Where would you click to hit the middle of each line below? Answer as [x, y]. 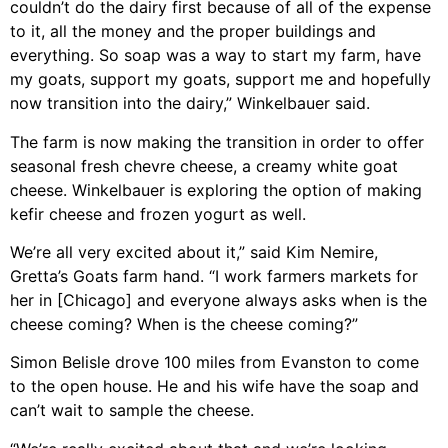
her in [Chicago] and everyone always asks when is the [218, 299]
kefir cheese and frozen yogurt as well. [158, 213]
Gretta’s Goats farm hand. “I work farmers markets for [214, 275]
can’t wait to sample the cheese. [132, 410]
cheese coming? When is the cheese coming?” [184, 323]
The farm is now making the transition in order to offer [217, 141]
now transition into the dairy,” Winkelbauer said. [190, 103]
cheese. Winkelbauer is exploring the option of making [216, 189]
